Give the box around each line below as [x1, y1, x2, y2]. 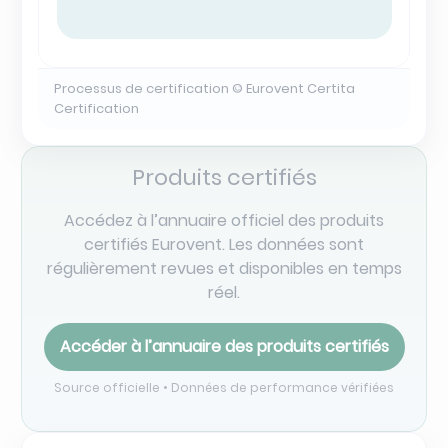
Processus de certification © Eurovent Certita [54, 78, 355, 98]
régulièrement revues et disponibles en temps [46, 256, 402, 280]
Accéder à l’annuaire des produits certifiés [59, 334, 389, 358]
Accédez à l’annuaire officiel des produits [64, 208, 384, 232]
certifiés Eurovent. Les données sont [84, 232, 364, 256]
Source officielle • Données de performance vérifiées [54, 378, 394, 396]
